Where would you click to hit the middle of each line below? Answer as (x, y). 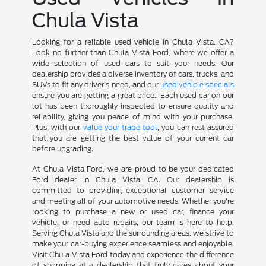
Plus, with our (57, 128)
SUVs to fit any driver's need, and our (96, 85)
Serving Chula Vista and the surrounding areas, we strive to (133, 233)
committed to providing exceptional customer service (133, 191)
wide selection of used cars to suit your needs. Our (133, 64)
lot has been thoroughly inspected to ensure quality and (133, 106)
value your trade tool (120, 128)
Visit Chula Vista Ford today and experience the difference (133, 255)
